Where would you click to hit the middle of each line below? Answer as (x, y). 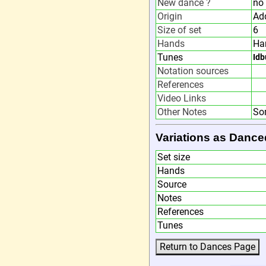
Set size (174, 157)
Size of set (179, 30)
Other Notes (182, 112)
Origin (170, 16)
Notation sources (193, 71)
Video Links (182, 98)
